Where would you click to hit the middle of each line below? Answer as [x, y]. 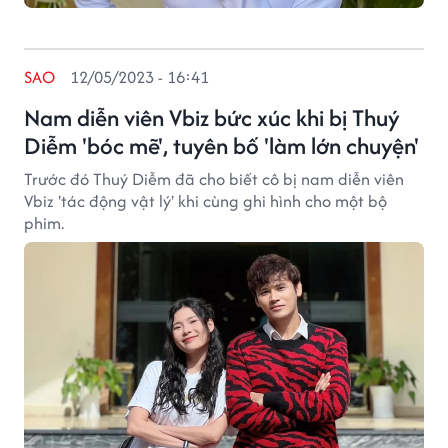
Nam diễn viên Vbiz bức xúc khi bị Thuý [212, 117]
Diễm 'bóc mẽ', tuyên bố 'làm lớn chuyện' [221, 145]
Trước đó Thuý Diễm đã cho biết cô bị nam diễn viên [214, 179]
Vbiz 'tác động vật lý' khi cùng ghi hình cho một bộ [205, 201]
